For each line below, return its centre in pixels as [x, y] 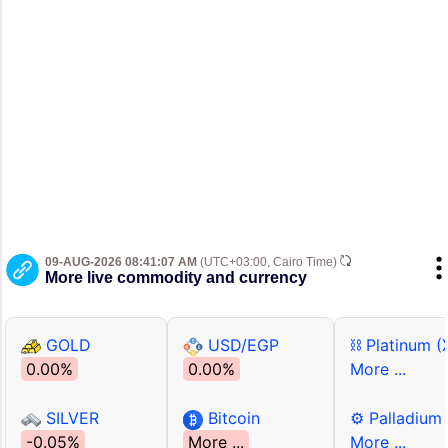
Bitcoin [231, 418]
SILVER [70, 418]
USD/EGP [241, 345]
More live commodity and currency [176, 278]
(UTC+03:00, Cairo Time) [268, 262]
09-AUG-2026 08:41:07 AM [121, 262]
